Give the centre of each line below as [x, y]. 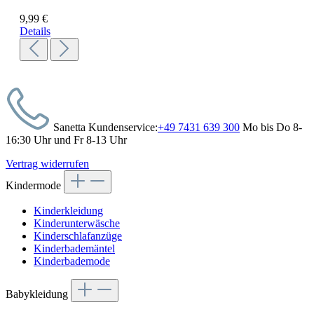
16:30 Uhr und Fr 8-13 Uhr [66, 140]
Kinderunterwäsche [77, 224]
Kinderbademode [72, 261]
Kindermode [35, 186]
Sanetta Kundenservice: [104, 128]
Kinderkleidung [68, 211]
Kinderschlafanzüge [78, 236]
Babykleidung [38, 294]
